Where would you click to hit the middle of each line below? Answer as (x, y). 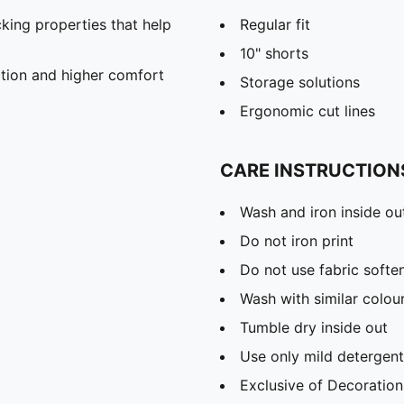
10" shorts (274, 53)
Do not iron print (297, 240)
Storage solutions (300, 82)
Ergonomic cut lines (308, 110)
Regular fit (275, 24)
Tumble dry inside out (314, 327)
